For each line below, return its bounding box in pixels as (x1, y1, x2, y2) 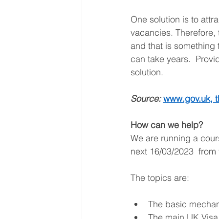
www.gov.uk (163, 92, 210, 104)
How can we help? (131, 119, 204, 131)
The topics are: (131, 172, 192, 183)
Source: (131, 92, 163, 104)
